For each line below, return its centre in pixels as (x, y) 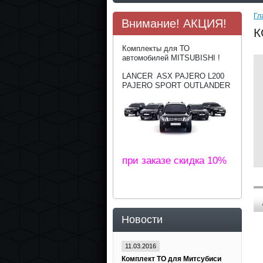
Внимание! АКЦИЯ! (174, 23)
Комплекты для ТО (156, 48)
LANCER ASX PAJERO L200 (173, 76)
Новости (142, 220)
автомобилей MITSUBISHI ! (171, 58)
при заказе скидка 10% (174, 160)
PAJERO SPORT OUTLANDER (176, 85)
